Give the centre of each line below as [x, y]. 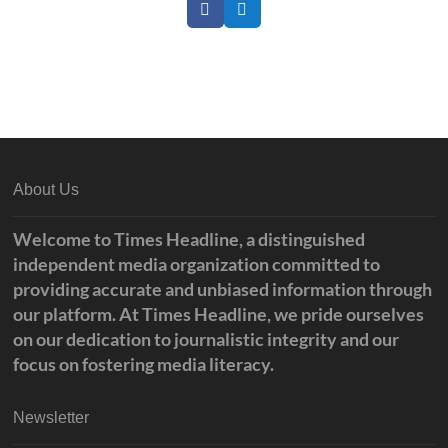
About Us [46, 190]
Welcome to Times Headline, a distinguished [189, 239]
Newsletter [51, 418]
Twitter [263, 16]
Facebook [233, 16]
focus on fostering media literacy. [144, 364]
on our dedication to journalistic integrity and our [206, 339]
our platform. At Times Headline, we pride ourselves [219, 314]
